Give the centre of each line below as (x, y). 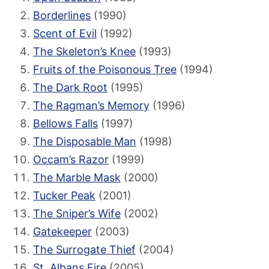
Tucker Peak (64, 195)
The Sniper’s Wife (77, 213)
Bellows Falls (65, 123)
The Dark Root (70, 87)
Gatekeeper (62, 231)
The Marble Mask (77, 177)
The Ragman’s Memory (91, 105)
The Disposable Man (85, 141)
